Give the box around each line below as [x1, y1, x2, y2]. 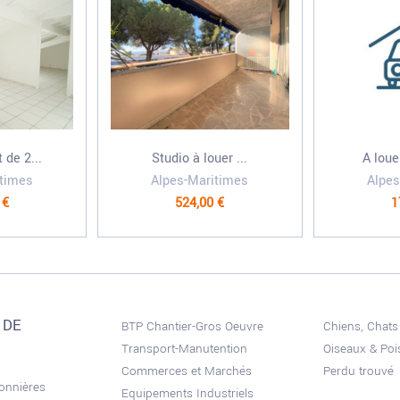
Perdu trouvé [322, 362, 394, 379]
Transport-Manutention [121, 340, 248, 357]
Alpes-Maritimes [151, 171, 249, 190]
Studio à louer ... [152, 149, 248, 168]
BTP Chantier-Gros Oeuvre [121, 318, 264, 335]
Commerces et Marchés [121, 362, 253, 379]
